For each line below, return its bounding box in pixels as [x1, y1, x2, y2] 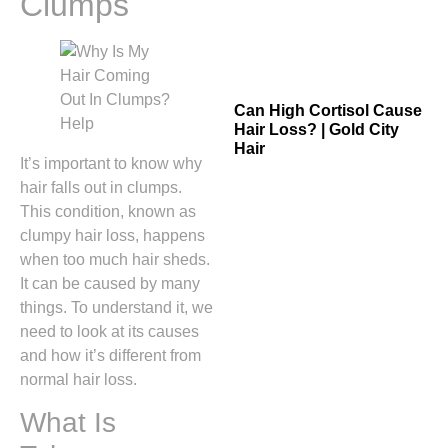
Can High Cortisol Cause [234, 102, 422, 120]
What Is [20, 407, 116, 439]
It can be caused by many [20, 275, 200, 292]
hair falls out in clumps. [20, 179, 182, 196]
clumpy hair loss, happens [20, 227, 205, 244]
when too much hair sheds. [20, 251, 210, 268]
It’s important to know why [20, 155, 202, 172]
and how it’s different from [20, 347, 201, 364]
